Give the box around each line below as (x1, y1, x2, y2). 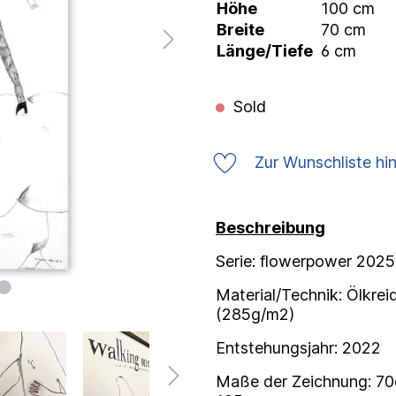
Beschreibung (216, 217, 325, 237)
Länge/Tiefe (217, 42, 313, 61)
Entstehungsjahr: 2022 (216, 338, 381, 357)
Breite (217, 20, 264, 40)
